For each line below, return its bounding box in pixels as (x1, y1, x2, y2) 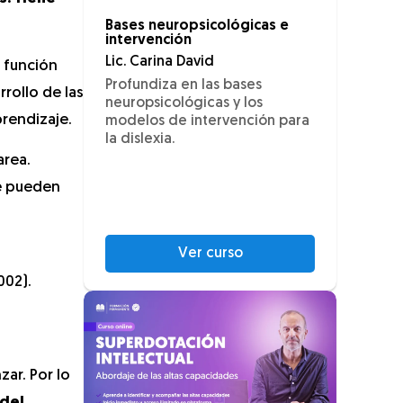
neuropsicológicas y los (105, 96, 263, 112)
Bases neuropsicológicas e (105, 19, 289, 34)
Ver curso (177, 246, 243, 261)
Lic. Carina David (105, 55, 214, 70)
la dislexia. (105, 132, 175, 148)
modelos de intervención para (105, 114, 309, 130)
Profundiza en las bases (105, 78, 262, 94)
